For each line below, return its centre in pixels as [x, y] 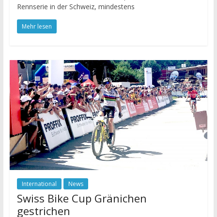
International [39, 184]
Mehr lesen [37, 27]
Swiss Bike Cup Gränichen [82, 198]
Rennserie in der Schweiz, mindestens [76, 7]
